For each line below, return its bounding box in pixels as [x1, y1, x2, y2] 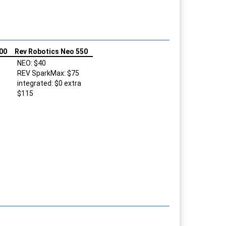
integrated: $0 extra [17, 79, 81, 87]
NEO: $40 [17, 59, 46, 67]
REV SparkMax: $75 [17, 69, 79, 77]
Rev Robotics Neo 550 [15, 47, 88, 55]
